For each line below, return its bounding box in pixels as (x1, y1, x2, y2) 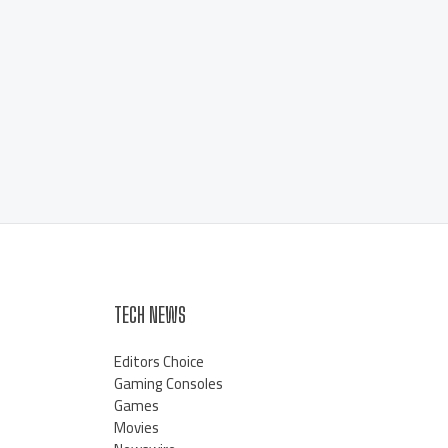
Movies (113, 412, 159, 442)
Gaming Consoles (113, 368, 223, 398)
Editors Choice (113, 346, 204, 376)
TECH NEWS (113, 301, 186, 327)
